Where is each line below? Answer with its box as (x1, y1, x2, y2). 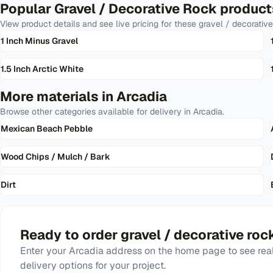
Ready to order (20, 226, 121, 243)
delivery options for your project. (20, 259, 166, 272)
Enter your (20, 244, 69, 257)
